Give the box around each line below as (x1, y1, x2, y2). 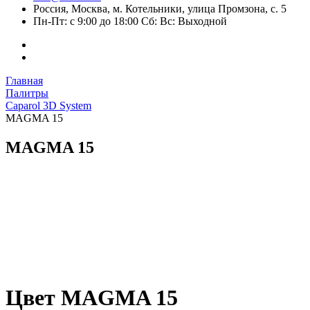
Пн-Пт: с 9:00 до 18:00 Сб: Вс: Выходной (33, 15, 227, 27)
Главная (6, 75, 43, 86)
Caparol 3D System (6, 100, 91, 111)
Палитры (6, 87, 48, 99)
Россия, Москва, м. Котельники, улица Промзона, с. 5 (33, 3, 286, 15)
